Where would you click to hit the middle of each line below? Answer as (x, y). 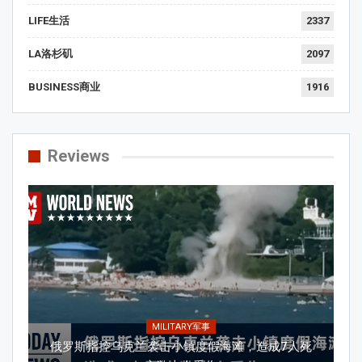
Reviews (79, 156)
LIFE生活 (49, 20)
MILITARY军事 (181, 327)
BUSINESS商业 (64, 86)
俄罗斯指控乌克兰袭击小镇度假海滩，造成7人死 (181, 347)
